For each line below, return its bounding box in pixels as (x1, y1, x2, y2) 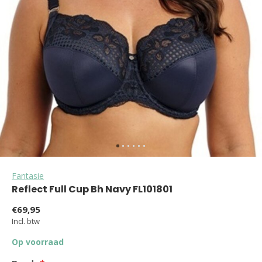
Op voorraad (12, 236, 64, 247)
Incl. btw (12, 216, 40, 226)
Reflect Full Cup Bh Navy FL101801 (12, 182, 173, 196)
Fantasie (12, 170, 44, 181)
